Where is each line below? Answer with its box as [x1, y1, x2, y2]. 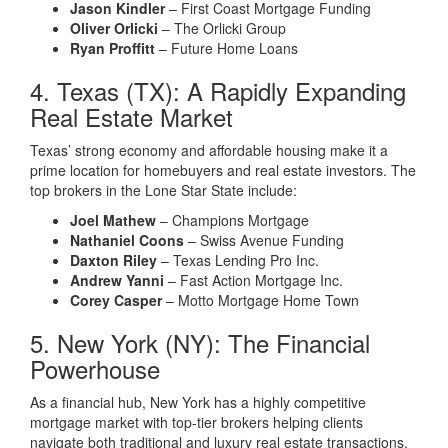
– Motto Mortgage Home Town [162, 290, 359, 310]
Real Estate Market [30, 99, 233, 134]
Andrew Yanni [70, 270, 164, 290]
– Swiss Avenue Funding [184, 230, 344, 250]
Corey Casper [70, 290, 162, 310]
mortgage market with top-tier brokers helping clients [30, 412, 363, 432]
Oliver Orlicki [70, 18, 158, 38]
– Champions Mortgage [156, 210, 309, 230]
